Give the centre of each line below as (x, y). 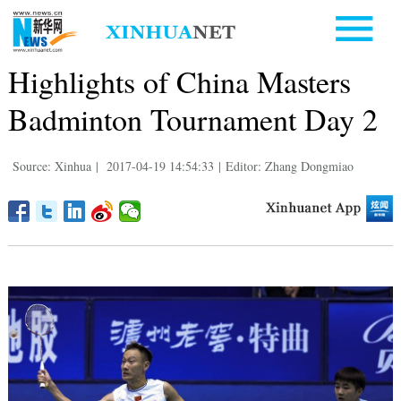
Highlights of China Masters (179, 81)
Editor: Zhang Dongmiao (289, 166)
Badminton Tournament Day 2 (192, 119)
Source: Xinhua (51, 166)
